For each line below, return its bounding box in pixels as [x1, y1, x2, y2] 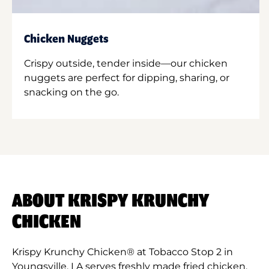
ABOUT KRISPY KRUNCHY [12, 191, 209, 211]
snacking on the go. [24, 86, 119, 98]
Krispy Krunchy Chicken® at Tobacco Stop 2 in [12, 246, 233, 258]
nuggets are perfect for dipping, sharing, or [24, 71, 229, 83]
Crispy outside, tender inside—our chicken [24, 57, 228, 69]
